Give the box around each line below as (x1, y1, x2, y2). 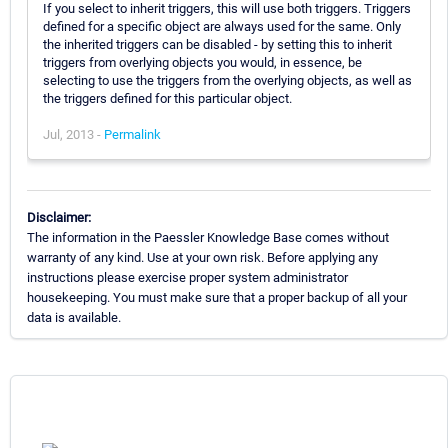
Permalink (104, 126, 161, 142)
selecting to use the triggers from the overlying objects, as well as (43, 72, 412, 88)
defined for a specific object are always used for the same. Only (43, 18, 401, 34)
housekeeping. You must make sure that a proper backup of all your (27, 289, 407, 305)
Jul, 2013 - (43, 126, 104, 142)
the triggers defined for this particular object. (43, 90, 292, 106)
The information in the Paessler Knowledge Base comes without (27, 229, 389, 245)
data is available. (27, 309, 121, 325)
